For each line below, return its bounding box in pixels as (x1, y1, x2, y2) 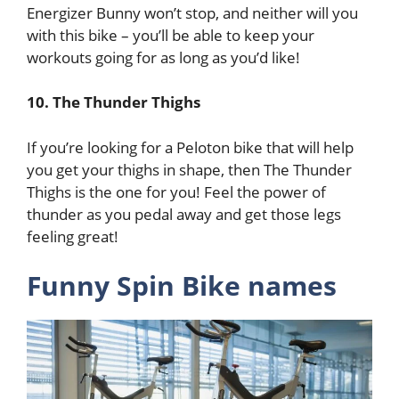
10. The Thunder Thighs (27, 92, 200, 112)
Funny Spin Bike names (27, 267, 337, 304)
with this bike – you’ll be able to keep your (27, 24, 314, 45)
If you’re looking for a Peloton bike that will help (27, 136, 354, 158)
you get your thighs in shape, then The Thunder (27, 159, 352, 180)
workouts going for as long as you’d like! (27, 46, 300, 68)
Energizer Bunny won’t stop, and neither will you (27, 2, 358, 23)
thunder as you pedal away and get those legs (27, 203, 341, 224)
